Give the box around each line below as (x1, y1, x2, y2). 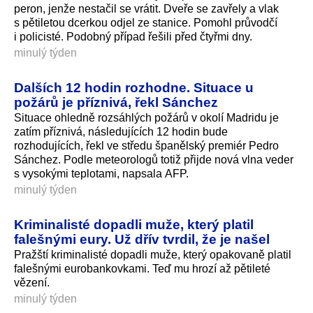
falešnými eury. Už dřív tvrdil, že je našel (14, 231, 270, 247)
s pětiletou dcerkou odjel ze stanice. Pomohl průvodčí (14, 16, 277, 29)
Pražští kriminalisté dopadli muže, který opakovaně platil (14, 248, 291, 261)
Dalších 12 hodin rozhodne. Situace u (14, 79, 254, 95)
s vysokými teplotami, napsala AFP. (14, 167, 189, 180)
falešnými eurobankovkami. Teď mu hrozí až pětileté (14, 262, 270, 275)
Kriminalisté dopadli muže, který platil (14, 216, 254, 232)
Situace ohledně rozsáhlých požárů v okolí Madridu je (14, 111, 279, 124)
